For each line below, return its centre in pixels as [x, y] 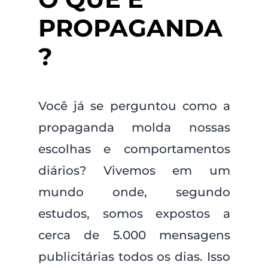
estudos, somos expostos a [134, 214]
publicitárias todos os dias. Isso [134, 257]
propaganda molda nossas [134, 127]
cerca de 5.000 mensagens [134, 235]
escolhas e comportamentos [134, 149]
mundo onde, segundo [134, 192]
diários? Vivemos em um [134, 170]
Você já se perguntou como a [134, 106]
